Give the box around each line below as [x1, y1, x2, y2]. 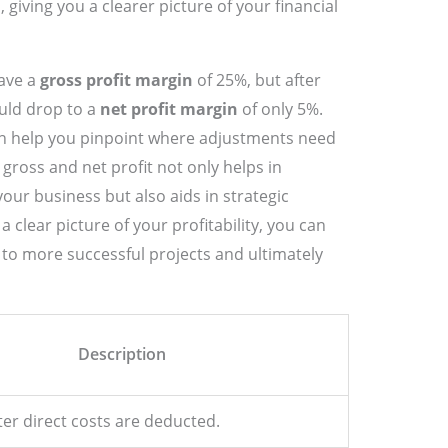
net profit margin [99, 98, 238, 121]
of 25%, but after [192, 69, 321, 92]
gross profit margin [39, 69, 193, 92]
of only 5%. [237, 98, 323, 121]
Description [78, 343, 167, 366]
